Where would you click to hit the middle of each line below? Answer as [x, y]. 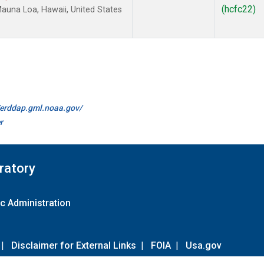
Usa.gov [204, 245]
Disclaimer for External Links [74, 245]
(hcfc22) [239, 9]
